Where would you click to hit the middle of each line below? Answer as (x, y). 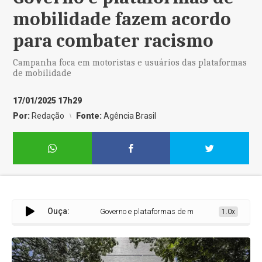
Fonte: (90, 116)
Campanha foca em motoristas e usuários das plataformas (130, 63)
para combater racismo (113, 41)
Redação (48, 116)
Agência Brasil (130, 116)
